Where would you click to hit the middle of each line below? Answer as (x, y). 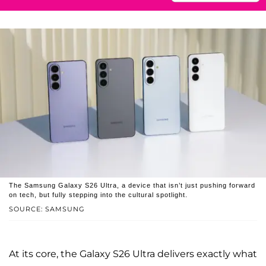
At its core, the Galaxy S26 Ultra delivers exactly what (133, 254)
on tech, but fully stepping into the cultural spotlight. (98, 195)
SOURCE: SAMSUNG (47, 209)
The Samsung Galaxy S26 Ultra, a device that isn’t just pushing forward (132, 186)
